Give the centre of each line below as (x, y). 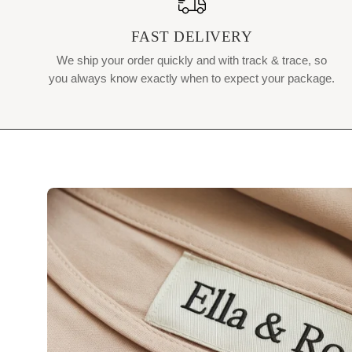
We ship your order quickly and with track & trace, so (192, 60)
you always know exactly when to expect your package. (192, 78)
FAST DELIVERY (192, 36)
